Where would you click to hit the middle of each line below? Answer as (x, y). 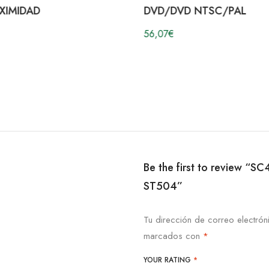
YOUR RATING (168, 260)
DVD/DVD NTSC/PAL (195, 11)
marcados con (173, 236)
